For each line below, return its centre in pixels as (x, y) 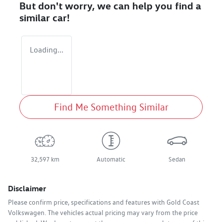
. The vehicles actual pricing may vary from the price (121, 213)
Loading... (47, 50)
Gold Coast (183, 202)
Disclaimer (27, 189)
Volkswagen (26, 213)
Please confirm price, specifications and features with (87, 202)
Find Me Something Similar (111, 107)
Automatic (111, 160)
